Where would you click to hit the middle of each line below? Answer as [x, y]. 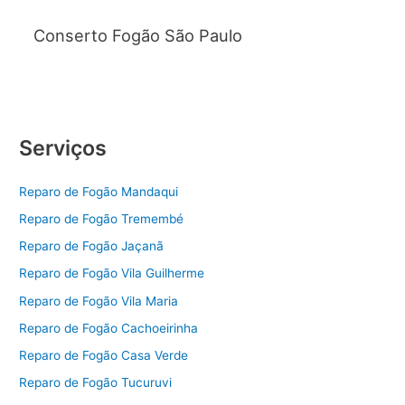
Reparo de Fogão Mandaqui [99, 191]
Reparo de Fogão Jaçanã [92, 246]
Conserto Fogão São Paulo [137, 35]
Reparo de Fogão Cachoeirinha [109, 328]
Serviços [63, 148]
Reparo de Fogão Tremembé [102, 218]
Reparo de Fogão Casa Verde [104, 356]
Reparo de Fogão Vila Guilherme [112, 273]
